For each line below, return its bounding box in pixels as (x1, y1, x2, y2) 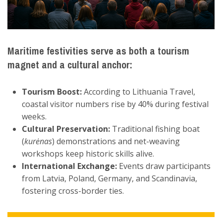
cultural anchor (67, 58, 130, 72)
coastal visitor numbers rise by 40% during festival (21, 99, 209, 110)
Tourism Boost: (21, 86, 82, 98)
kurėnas (24, 136, 52, 147)
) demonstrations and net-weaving (52, 136, 180, 147)
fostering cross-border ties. (21, 185, 124, 197)
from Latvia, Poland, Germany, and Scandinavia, (21, 173, 197, 184)
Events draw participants (116, 161, 211, 172)
